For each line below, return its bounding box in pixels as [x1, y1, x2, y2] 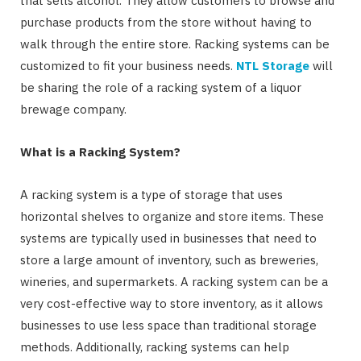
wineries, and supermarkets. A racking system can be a [20, 273, 328, 289]
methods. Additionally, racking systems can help [20, 338, 289, 355]
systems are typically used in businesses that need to [20, 230, 317, 246]
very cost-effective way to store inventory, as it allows [20, 295, 323, 311]
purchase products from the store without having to [20, 14, 312, 30]
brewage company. [20, 101, 127, 117]
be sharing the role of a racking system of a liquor [20, 79, 301, 95]
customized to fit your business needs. [20, 57, 236, 73]
